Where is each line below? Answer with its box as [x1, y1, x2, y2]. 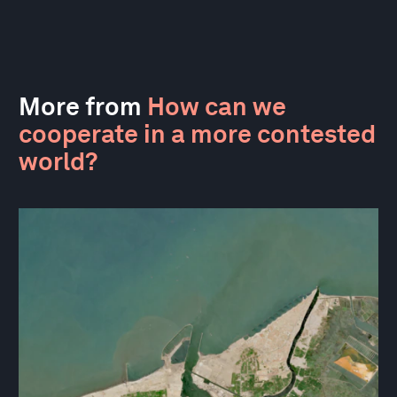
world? [19, 145, 98, 176]
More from [19, 90, 147, 121]
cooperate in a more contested [19, 118, 376, 149]
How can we [147, 90, 286, 121]
